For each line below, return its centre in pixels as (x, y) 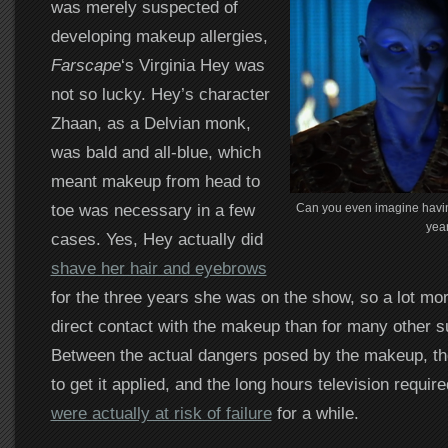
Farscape (85, 64)
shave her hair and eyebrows (158, 267)
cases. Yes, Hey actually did (156, 238)
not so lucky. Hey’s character (160, 93)
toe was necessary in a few (152, 209)
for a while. (315, 412)
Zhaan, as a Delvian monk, (150, 122)
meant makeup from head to (155, 180)
